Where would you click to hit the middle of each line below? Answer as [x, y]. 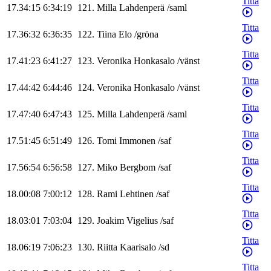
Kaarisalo [138, 247]
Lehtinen [137, 194]
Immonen [137, 141]
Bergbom [138, 168]
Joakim [110, 221]
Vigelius [142, 221]
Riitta [107, 247]
